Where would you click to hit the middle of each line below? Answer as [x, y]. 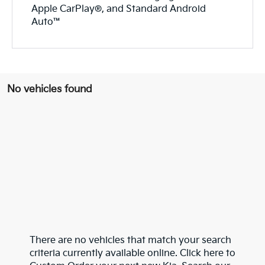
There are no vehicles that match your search [130, 240]
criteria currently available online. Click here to [132, 253]
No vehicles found [50, 89]
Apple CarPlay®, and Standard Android [119, 9]
